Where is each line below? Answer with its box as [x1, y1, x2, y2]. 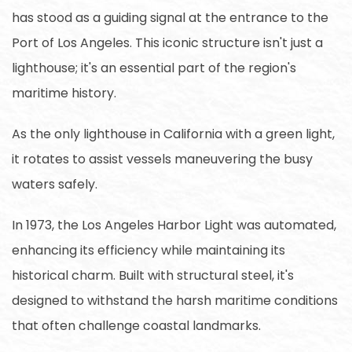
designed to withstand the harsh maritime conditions [12, 291, 338, 310]
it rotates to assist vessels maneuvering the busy [12, 149, 313, 168]
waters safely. [12, 174, 97, 193]
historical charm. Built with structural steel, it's [12, 266, 294, 284]
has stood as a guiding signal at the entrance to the [12, 8, 328, 27]
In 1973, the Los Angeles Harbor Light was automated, [12, 215, 336, 234]
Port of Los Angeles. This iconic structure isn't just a [12, 33, 323, 52]
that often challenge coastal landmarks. [12, 316, 261, 335]
